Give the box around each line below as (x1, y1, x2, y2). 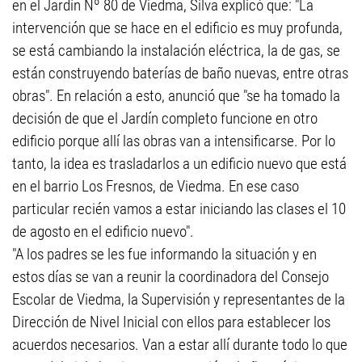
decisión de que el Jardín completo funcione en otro (12, 109, 318, 128)
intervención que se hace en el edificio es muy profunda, (12, 19, 343, 37)
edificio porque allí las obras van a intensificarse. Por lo (12, 132, 335, 150)
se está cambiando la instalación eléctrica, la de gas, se (12, 41, 340, 60)
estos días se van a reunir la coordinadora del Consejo (12, 267, 329, 286)
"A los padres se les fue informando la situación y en (12, 245, 317, 263)
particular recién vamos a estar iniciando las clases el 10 (12, 200, 346, 218)
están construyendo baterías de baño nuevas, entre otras (12, 64, 348, 82)
